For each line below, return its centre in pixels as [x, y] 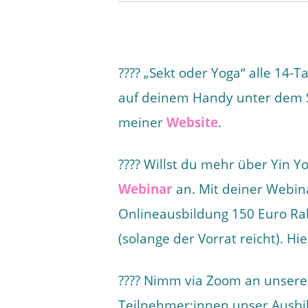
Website [192, 122]
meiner [142, 122]
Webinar [145, 189]
